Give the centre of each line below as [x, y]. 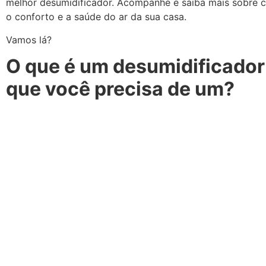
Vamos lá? [29, 39]
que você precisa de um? [120, 89]
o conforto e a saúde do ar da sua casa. [98, 17]
